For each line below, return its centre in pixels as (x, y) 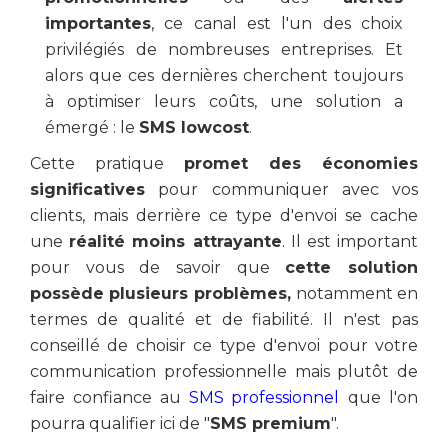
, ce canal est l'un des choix (277, 23)
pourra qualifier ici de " (120, 423)
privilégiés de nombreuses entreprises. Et (224, 49)
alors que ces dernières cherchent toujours (224, 75)
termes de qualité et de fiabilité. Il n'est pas (224, 319)
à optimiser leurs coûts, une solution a (224, 101)
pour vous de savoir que (158, 267)
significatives (87, 189)
